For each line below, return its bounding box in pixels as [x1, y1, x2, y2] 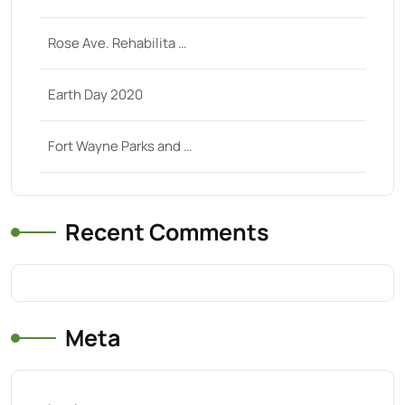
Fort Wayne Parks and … [48, 137, 192, 155]
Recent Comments [65, 216, 269, 248]
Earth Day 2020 [48, 85, 143, 104]
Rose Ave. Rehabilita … [48, 33, 186, 52]
